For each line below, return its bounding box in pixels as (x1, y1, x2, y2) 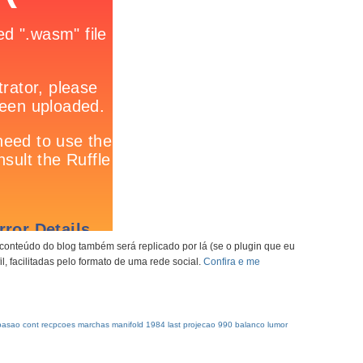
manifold (112, 320, 143, 329)
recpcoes (41, 320, 75, 329)
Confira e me (203, 256, 260, 267)
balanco (235, 320, 265, 329)
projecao (183, 320, 216, 329)
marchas (78, 320, 109, 329)
